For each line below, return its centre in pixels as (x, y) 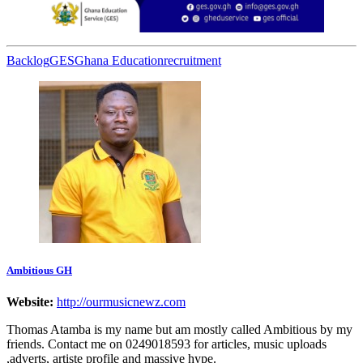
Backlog (28, 60)
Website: (30, 302)
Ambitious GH (39, 270)
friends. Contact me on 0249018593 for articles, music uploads (167, 344)
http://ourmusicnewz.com (121, 302)
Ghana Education (119, 60)
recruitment (192, 60)
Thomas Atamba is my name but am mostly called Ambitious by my (179, 330)
